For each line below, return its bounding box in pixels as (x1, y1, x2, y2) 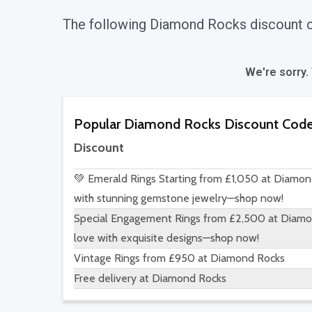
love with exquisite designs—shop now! (74, 231, 259, 245)
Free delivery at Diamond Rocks (74, 272, 226, 286)
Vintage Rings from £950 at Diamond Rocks (74, 251, 285, 265)
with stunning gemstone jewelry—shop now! (74, 192, 283, 205)
